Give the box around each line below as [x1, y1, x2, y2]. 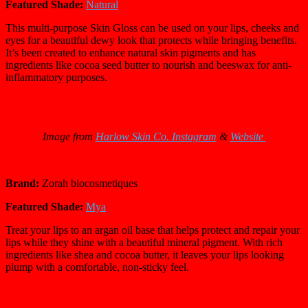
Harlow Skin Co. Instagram [95, 131, 217, 143]
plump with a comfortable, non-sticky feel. [5, 261, 192, 274]
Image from [42, 131, 96, 143]
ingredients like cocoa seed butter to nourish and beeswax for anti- [5, 59, 291, 71]
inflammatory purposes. [5, 71, 110, 84]
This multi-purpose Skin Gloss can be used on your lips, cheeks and [5, 22, 299, 34]
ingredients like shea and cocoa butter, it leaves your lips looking [5, 249, 284, 261]
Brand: [5, 177, 42, 190]
